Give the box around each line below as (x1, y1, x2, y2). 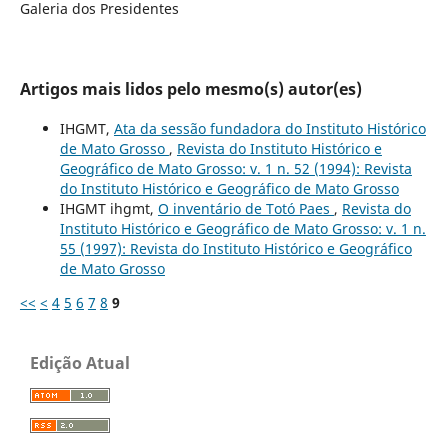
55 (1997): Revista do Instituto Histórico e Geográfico (59, 238, 412, 258)
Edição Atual (30, 351, 130, 374)
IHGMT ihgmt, (59, 198, 158, 218)
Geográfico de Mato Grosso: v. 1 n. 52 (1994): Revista (59, 158, 412, 178)
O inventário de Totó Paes (157, 198, 334, 218)
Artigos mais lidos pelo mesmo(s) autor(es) (19, 77, 362, 100)
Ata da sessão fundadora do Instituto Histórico (113, 118, 426, 138)
